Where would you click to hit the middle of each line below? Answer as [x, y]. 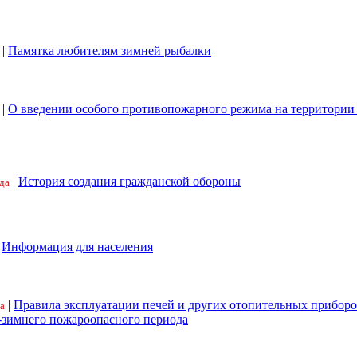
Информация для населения [77, 247]
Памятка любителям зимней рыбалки [110, 51]
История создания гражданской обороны [129, 181]
